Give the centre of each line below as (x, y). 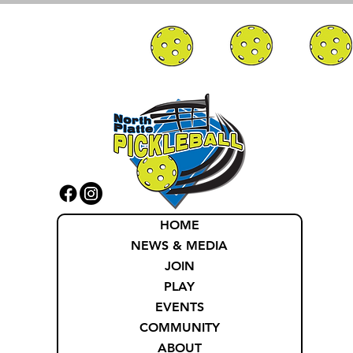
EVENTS (179, 307)
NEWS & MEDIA (180, 245)
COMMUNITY (179, 327)
